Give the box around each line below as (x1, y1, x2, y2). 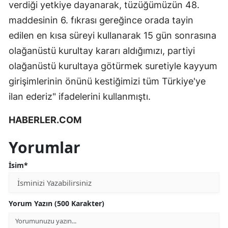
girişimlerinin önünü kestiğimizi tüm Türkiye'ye (9, 76, 206, 87)
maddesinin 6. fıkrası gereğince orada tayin (9, 15, 193, 26)
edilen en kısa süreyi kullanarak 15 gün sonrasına (9, 30, 216, 41)
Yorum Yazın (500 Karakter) (9, 198, 104, 209)
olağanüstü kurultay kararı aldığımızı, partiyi (9, 45, 195, 56)
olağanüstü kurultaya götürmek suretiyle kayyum (9, 61, 217, 72)
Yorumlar (9, 137, 80, 158)
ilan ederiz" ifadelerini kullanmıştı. (9, 91, 151, 102)
